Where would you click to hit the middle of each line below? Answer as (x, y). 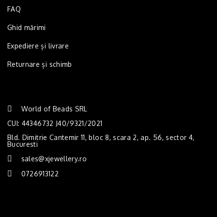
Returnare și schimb (40, 64)
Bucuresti (23, 144)
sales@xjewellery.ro (54, 159)
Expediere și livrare (38, 46)
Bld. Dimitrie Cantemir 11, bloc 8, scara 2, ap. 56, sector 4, (101, 138)
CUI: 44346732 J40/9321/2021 (55, 124)
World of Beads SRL (54, 109)
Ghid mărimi (27, 28)
